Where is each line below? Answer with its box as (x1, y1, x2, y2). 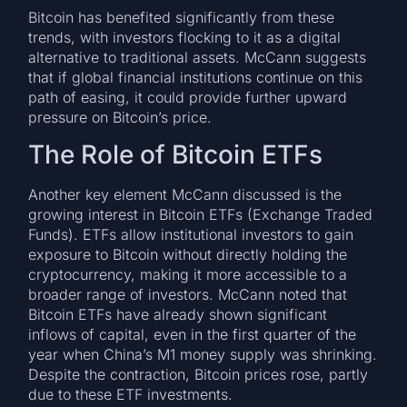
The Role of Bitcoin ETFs (28, 139, 323, 171)
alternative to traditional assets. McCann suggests (28, 47, 367, 66)
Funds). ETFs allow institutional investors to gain (28, 225, 354, 244)
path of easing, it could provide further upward (28, 87, 348, 106)
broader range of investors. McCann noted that (28, 285, 348, 304)
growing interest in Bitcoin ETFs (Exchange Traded (28, 205, 373, 224)
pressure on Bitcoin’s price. (28, 107, 213, 126)
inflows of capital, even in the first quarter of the (28, 325, 357, 344)
